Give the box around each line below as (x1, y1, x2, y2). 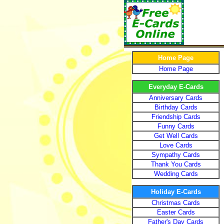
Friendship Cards (151, 113, 200, 120)
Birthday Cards (154, 103, 197, 111)
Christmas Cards (151, 199, 200, 206)
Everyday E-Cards (148, 83, 203, 90)
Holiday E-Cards (150, 188, 201, 195)
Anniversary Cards (149, 94, 202, 101)
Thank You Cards (150, 160, 201, 168)
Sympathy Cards (151, 151, 200, 158)
